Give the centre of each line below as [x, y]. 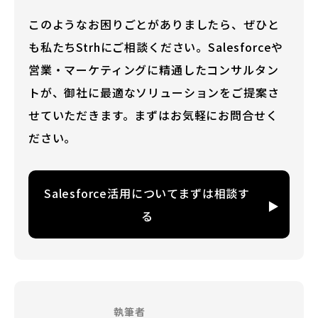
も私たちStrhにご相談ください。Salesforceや [156, 47]
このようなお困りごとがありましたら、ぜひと [154, 24]
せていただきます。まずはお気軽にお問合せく [153, 115]
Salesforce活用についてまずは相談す [147, 193]
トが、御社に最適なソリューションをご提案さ [154, 93]
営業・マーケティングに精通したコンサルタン [154, 70]
